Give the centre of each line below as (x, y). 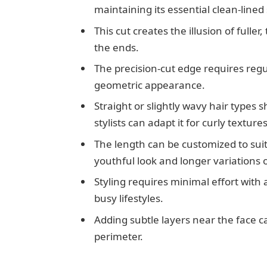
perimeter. (118, 236)
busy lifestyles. (128, 198)
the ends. (116, 47)
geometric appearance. (149, 85)
